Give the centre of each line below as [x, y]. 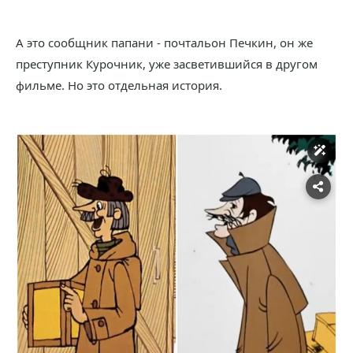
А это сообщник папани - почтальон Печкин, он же [164, 42]
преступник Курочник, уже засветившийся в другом [167, 63]
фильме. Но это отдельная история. [119, 85]
